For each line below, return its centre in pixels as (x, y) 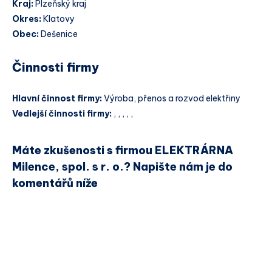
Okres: (27, 19)
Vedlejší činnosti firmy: (63, 114)
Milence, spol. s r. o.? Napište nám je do (122, 166)
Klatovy (58, 19)
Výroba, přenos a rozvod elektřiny (172, 99)
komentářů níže (55, 183)
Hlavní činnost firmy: (58, 99)
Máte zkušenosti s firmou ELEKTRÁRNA (123, 150)
